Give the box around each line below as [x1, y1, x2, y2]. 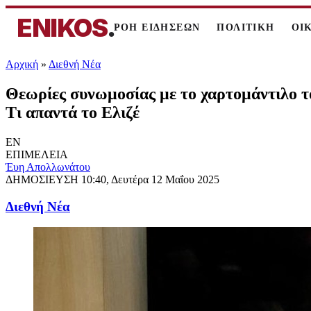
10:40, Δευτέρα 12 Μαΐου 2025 [81, 173, 219, 185]
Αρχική [6, 58, 38, 70]
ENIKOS [17, 12, 108, 43]
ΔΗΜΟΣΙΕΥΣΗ [6, 173, 81, 185]
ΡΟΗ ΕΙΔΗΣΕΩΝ [113, 22, 201, 33]
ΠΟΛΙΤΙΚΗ [217, 22, 275, 33]
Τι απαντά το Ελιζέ [6, 103, 140, 121]
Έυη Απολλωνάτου [6, 160, 90, 173]
